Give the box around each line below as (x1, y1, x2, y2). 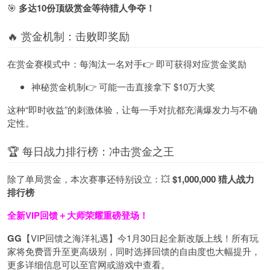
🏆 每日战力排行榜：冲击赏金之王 (7, 142, 174, 159)
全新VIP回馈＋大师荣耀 (7, 208, 103, 222)
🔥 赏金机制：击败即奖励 (7, 27, 130, 43)
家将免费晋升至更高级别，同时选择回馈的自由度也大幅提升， (7, 244, 260, 257)
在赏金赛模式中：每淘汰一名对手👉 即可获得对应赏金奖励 (7, 57, 246, 70)
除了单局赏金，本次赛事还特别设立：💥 (7, 172, 172, 185)
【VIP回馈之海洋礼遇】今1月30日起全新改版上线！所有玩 (22, 231, 259, 244)
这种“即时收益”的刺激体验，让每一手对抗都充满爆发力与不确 (7, 102, 257, 116)
